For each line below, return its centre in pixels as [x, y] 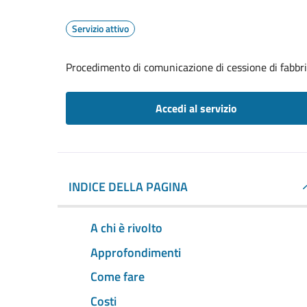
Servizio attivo [100, 28]
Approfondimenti [136, 252]
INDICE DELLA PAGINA [128, 187]
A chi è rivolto [126, 228]
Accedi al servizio [196, 108]
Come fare [118, 277]
